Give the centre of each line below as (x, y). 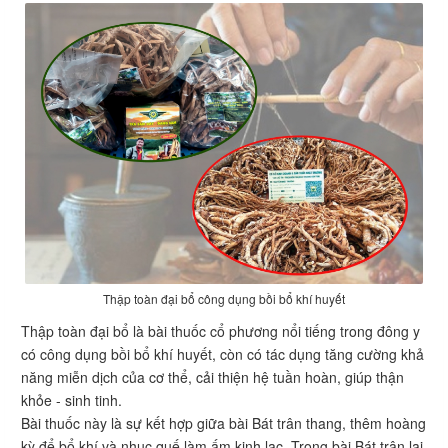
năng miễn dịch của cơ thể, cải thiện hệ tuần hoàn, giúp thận (212, 377)
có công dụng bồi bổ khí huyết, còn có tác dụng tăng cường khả (222, 354)
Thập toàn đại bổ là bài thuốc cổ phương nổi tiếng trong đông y (220, 331)
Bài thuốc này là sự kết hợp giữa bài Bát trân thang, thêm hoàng (223, 423)
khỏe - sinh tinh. (71, 400)
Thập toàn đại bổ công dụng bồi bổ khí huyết (224, 299)
